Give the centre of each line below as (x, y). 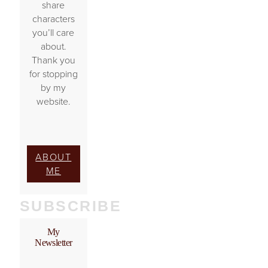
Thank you (53, 60)
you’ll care (54, 33)
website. (53, 102)
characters (53, 19)
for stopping (53, 74)
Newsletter (54, 243)
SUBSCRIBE (71, 206)
